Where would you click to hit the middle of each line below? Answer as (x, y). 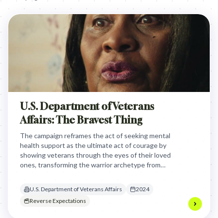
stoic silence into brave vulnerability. (75, 174)
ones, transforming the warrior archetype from (90, 165)
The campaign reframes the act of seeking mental (95, 136)
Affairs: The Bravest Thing (81, 120)
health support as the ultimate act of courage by (93, 145)
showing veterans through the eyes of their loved (95, 155)
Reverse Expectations (58, 201)
